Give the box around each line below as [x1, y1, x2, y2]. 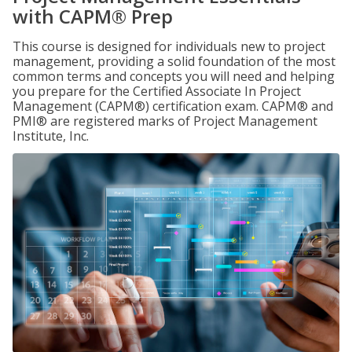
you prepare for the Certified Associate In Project [13, 82, 301, 100]
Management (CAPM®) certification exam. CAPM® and [13, 97, 333, 115]
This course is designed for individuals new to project [13, 38, 325, 55]
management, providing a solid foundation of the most [13, 53, 335, 70]
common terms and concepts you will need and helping [13, 68, 335, 85]
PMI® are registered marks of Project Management [13, 112, 317, 130]
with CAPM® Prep [13, 3, 173, 29]
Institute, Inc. [13, 127, 89, 145]
